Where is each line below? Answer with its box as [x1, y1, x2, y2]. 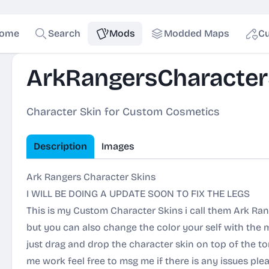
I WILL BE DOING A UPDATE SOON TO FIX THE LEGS [26, 188, 250, 199]
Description [34, 141, 87, 152]
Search [47, 28, 80, 39]
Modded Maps [163, 28, 229, 39]
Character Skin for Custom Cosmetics [26, 105, 220, 118]
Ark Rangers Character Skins [26, 171, 156, 183]
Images [101, 141, 134, 152]
